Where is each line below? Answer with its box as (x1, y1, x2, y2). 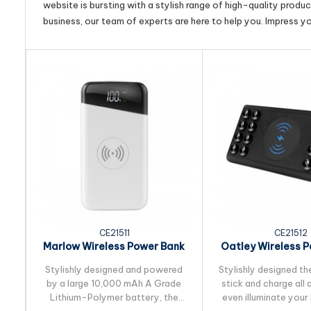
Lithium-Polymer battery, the (49, 292, 178, 303)
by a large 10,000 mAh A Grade (47, 278, 181, 289)
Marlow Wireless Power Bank (43, 240, 185, 253)
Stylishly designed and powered (45, 264, 183, 275)
